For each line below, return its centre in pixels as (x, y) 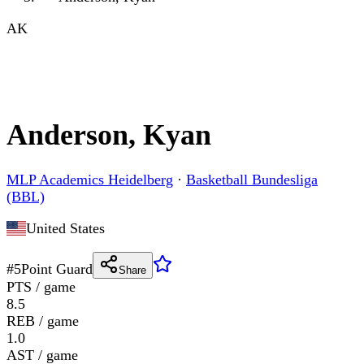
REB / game (43, 321)
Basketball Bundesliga (252, 180)
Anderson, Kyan (109, 135)
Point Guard (57, 269)
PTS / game (41, 287)
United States (65, 229)
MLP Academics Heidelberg (90, 180)
